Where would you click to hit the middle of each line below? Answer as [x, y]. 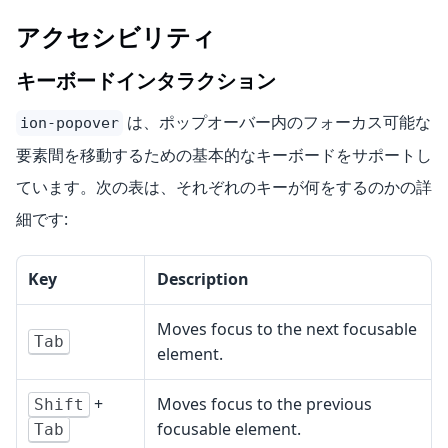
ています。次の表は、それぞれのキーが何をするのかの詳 [224, 187]
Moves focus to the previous [264, 404]
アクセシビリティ [116, 38]
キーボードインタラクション [146, 81]
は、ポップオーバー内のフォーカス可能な [277, 122]
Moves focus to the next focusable [287, 329]
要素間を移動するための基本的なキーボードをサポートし [224, 155]
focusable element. [229, 429]
